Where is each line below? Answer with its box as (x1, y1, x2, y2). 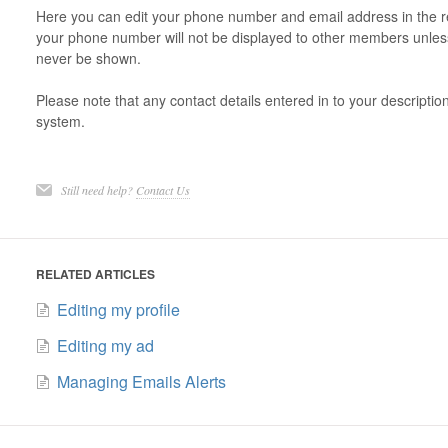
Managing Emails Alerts (56, 370, 226, 393)
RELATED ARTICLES (35, 265, 155, 283)
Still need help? (60, 182, 136, 198)
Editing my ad (56, 334, 154, 357)
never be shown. (35, 48, 145, 68)
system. (35, 111, 85, 131)
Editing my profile (56, 298, 180, 321)
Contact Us (135, 182, 190, 198)
